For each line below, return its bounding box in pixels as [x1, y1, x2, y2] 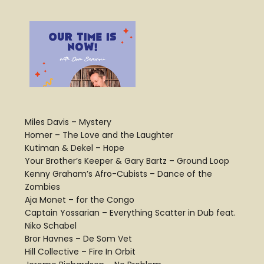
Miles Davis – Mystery [25, 116, 111, 128]
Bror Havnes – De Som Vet [25, 233, 132, 245]
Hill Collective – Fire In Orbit [25, 246, 136, 258]
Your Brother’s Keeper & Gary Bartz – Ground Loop [25, 155, 229, 167]
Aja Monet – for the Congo [25, 194, 134, 206]
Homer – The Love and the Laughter [25, 129, 173, 141]
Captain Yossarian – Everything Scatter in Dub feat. [25, 207, 236, 219]
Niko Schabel [25, 220, 77, 232]
